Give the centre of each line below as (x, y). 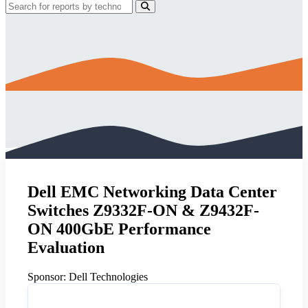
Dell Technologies (107, 276)
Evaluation (66, 247)
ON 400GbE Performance (119, 229)
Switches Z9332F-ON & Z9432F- (143, 210)
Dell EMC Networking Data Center (152, 191)
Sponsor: (47, 276)
